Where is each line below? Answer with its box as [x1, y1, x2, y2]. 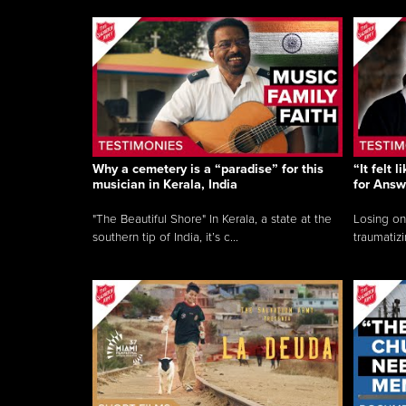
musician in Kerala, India [92, 177, 237, 193]
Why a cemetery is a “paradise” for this [92, 161, 324, 178]
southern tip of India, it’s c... [92, 230, 238, 246]
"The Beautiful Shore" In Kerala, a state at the [92, 212, 332, 227]
